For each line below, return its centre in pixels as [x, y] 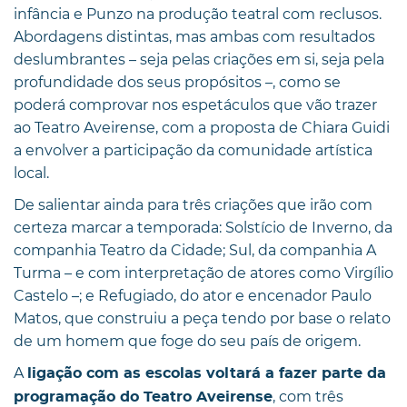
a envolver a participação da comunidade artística [193, 150]
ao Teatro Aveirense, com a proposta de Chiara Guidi [202, 127]
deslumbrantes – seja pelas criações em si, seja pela [199, 59]
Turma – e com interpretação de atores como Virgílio [203, 273]
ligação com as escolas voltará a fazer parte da [207, 373]
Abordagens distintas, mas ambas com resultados [194, 36]
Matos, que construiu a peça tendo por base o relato [202, 318]
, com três [308, 396]
